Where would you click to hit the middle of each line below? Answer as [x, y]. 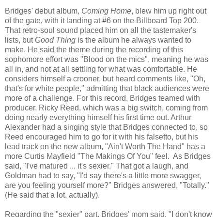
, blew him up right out [169, 11]
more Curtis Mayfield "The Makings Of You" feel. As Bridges [108, 156]
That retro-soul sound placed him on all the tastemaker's [101, 31]
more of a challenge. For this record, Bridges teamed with [102, 98]
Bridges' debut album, [43, 11]
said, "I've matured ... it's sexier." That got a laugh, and [97, 166]
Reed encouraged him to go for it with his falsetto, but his [101, 137]
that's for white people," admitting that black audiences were [107, 89]
